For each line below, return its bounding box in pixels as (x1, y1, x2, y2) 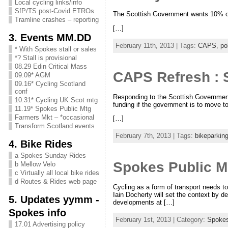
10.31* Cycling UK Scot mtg (14, 96, 98, 104)
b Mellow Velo (14, 160, 55, 168)
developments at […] (112, 198, 175, 206)
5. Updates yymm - (8, 193, 99, 205)
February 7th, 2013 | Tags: (115, 132, 195, 140)
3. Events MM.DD (8, 32, 91, 43)
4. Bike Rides (8, 138, 72, 150)
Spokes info (8, 207, 66, 218)
